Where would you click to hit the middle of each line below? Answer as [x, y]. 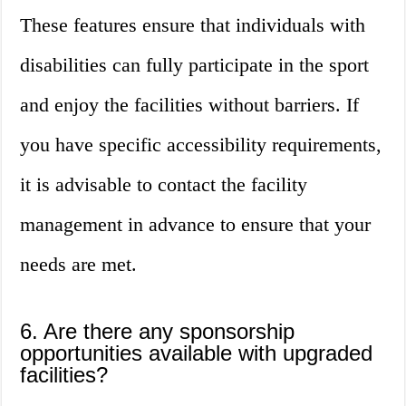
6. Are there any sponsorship [158, 332]
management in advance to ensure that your [196, 225]
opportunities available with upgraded [197, 353]
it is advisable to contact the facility [164, 185]
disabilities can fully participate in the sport [195, 65]
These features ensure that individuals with [193, 25]
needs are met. [79, 265]
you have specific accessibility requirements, [201, 145]
